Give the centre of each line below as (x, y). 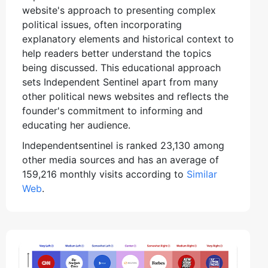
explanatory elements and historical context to (128, 39)
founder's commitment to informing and (112, 110)
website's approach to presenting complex (119, 10)
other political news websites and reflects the (125, 96)
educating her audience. (76, 125)
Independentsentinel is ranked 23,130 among (123, 145)
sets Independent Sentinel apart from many (120, 82)
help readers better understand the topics (117, 53)
